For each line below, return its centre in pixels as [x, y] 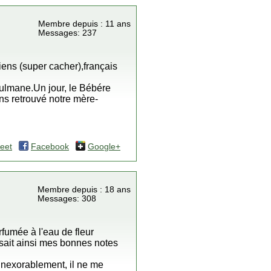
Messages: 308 [67, 199]
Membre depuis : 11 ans [84, 24]
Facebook [50, 147]
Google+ [104, 147]
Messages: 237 [67, 33]
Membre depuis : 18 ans [84, 190]
